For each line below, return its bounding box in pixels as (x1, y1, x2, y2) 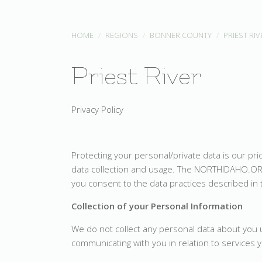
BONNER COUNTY (150, 30, 212, 40)
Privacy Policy (71, 104, 123, 115)
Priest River (71, 62, 201, 91)
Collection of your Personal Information (71, 200, 243, 212)
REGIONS (105, 30, 138, 40)
